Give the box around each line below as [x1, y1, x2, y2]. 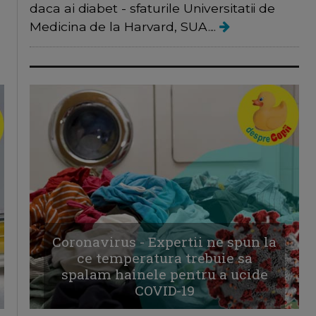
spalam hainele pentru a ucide [61, 265, 268, 284]
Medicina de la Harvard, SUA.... [30, 19, 220, 35]
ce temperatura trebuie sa [76, 249, 253, 267]
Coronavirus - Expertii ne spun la [52, 233, 277, 251]
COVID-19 [134, 281, 195, 300]
